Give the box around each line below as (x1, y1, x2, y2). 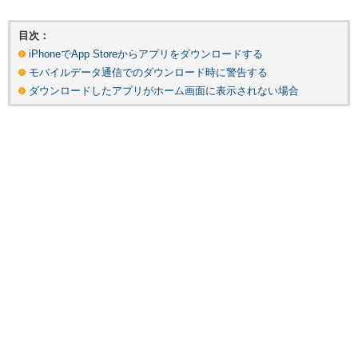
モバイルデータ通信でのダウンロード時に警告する (29, 66, 268, 79)
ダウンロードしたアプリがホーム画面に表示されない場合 (29, 85, 299, 97)
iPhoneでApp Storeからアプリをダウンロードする (29, 48, 263, 61)
